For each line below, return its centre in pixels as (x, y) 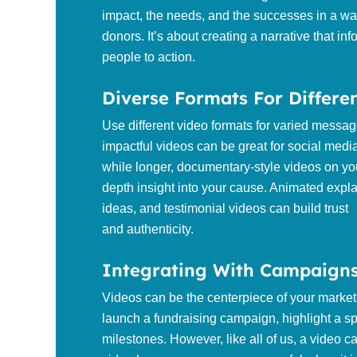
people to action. (149, 57)
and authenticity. (148, 229)
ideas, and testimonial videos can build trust (226, 208)
